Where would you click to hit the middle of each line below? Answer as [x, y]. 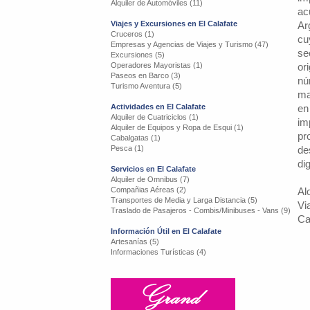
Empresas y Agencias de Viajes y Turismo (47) [190, 44]
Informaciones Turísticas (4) [158, 252]
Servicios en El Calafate [153, 169]
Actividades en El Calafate [158, 107]
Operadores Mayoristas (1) [157, 65]
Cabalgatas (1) [136, 138]
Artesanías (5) [135, 241]
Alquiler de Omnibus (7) [150, 179]
